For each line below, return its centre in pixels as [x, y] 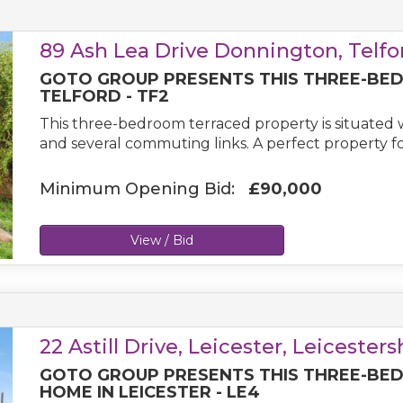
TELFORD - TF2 [105, 96]
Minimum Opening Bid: [144, 189]
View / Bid [162, 240]
